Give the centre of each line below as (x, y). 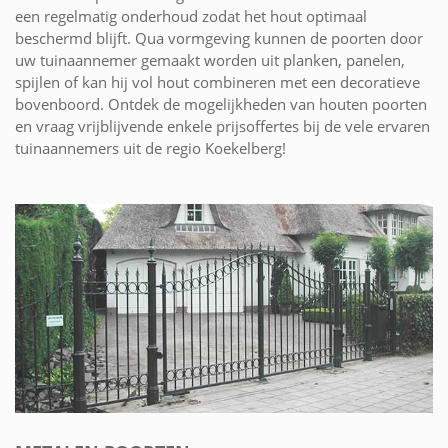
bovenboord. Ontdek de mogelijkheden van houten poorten (221, 103)
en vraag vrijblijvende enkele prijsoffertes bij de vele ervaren (222, 125)
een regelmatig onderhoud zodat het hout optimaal (191, 15)
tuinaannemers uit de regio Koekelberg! (150, 147)
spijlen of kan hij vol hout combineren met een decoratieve (217, 81)
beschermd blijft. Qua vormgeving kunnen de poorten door (219, 37)
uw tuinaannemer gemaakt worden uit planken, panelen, (210, 59)
